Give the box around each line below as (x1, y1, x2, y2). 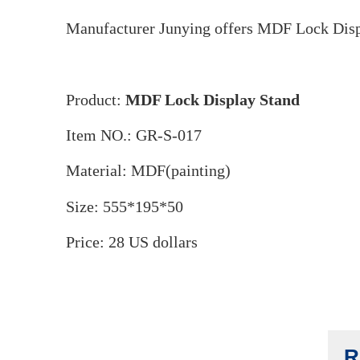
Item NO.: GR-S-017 (66, 220, 202, 239)
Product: (66, 185, 125, 202)
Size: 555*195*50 (66, 292, 183, 310)
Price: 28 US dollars (66, 327, 198, 346)
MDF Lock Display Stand (125, 185, 300, 202)
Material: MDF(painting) (66, 256, 231, 274)
